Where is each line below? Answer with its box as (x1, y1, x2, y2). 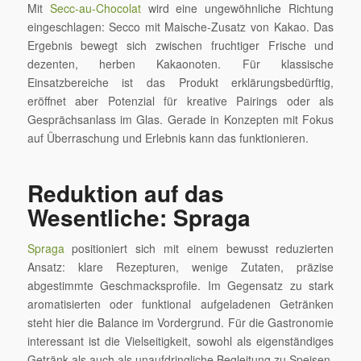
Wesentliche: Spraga (27, 201, 251, 234)
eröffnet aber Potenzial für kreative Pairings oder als (27, 93, 334, 110)
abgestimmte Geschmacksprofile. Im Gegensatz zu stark (27, 277, 334, 294)
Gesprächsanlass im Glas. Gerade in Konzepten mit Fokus (27, 111, 334, 128)
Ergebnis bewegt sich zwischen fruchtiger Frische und (27, 37, 334, 54)
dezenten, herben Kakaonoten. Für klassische (27, 56, 334, 73)
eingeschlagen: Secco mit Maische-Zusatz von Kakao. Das (27, 19, 334, 35)
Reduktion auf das (27, 176, 224, 210)
